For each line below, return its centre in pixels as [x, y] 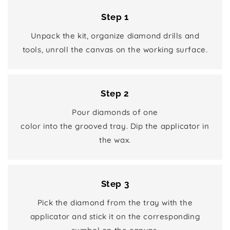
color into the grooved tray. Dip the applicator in [115, 126]
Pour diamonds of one [115, 112]
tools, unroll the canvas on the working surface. [115, 49]
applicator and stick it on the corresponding [115, 216]
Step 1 [115, 17]
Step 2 [115, 93]
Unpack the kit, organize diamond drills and [115, 35]
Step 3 [115, 184]
